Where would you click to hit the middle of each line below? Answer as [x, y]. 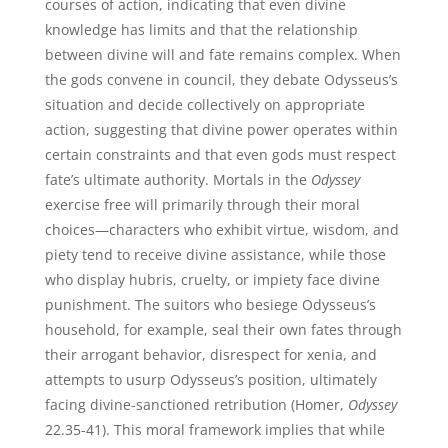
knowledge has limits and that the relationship [201, 29]
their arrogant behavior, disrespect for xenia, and [210, 354]
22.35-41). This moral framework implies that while [214, 429]
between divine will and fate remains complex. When [222, 54]
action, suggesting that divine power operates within [221, 129]
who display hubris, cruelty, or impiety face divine [212, 279]
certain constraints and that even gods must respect [220, 154]
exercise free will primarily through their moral [202, 204]
